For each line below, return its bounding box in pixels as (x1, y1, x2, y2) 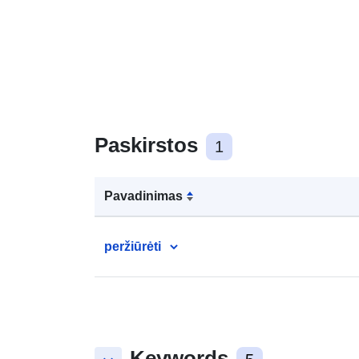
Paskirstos (95, 132, 204, 157)
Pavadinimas (104, 188, 183, 203)
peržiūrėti (104, 239, 161, 253)
